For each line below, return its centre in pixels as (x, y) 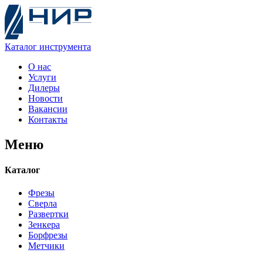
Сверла (43, 204)
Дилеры (44, 88)
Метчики (46, 246)
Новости (45, 98)
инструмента (65, 47)
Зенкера (44, 225)
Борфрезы (48, 235)
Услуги (42, 77)
